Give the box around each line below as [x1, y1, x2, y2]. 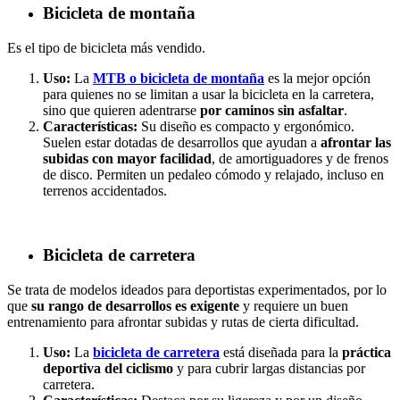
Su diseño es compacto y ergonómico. [137, 118, 354, 134]
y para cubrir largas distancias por [173, 361, 365, 376]
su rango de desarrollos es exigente [31, 298, 239, 313]
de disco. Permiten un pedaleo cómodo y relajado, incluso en [43, 166, 384, 182]
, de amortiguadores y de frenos [212, 150, 388, 166]
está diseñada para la [220, 345, 342, 360]
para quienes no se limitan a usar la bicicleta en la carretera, [43, 86, 374, 102]
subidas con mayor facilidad [43, 150, 212, 166]
